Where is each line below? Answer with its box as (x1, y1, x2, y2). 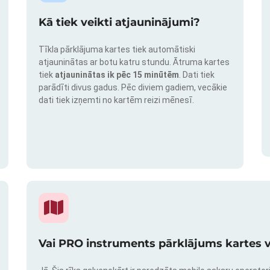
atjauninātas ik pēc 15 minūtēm (55, 70, 179, 80)
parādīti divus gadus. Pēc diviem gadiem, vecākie (39, 83, 227, 93)
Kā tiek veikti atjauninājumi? (39, 16, 200, 30)
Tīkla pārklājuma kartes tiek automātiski (39, 45, 195, 55)
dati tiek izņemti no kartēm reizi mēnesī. (39, 95, 194, 105)
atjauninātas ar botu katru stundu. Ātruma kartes (39, 57, 230, 67)
